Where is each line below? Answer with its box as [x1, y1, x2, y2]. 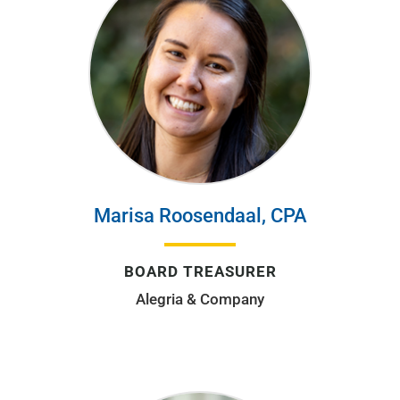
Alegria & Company [136, 289, 264, 308]
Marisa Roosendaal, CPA [93, 204, 307, 227]
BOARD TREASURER [123, 262, 277, 280]
